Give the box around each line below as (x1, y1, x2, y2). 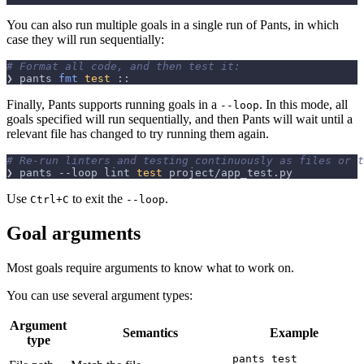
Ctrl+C (30, 193, 69, 206)
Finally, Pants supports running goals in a (6, 97, 220, 111)
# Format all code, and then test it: (6, 59, 240, 72)
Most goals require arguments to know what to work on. (6, 260, 294, 275)
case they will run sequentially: (6, 32, 164, 46)
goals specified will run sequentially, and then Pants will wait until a (6, 111, 353, 126)
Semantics (122, 325, 178, 340)
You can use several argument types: (6, 288, 193, 302)
